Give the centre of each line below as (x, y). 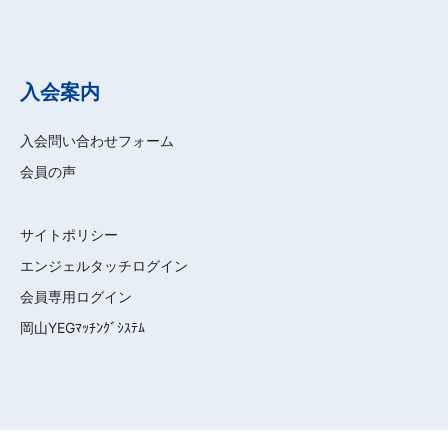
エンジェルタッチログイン (104, 265)
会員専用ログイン (76, 296)
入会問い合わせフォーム (97, 140)
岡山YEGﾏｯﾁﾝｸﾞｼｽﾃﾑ (82, 327)
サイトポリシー (69, 234)
